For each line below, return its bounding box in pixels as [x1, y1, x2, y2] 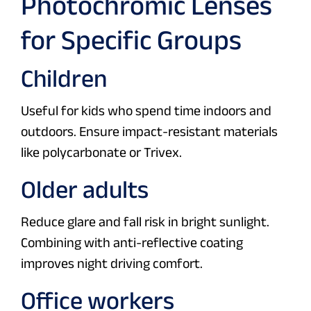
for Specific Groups [21, 24, 242, 56]
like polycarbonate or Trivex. [21, 144, 182, 160]
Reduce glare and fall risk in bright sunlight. [21, 214, 269, 230]
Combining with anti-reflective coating [21, 235, 243, 251]
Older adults [21, 176, 149, 203]
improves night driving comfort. [21, 255, 203, 271]
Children [21, 65, 107, 92]
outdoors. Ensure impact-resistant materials [21, 124, 278, 140]
